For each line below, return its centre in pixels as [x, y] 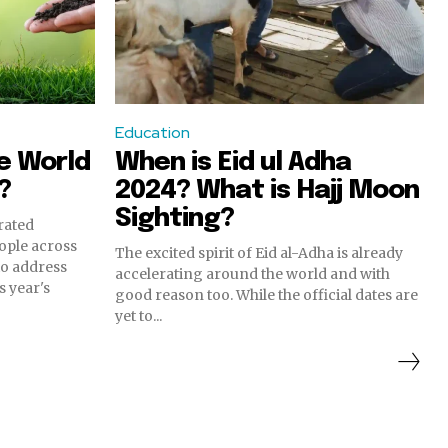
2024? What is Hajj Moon [267, 190]
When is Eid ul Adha [233, 162]
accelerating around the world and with [252, 273]
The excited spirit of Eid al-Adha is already [259, 252]
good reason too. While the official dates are [266, 294]
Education [152, 132]
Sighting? [174, 218]
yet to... [138, 315]
